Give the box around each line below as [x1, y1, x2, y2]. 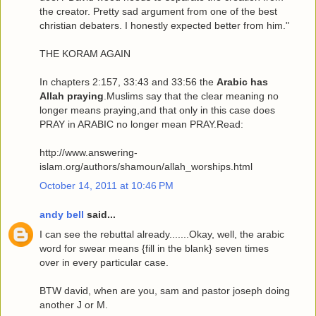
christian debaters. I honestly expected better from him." [39, 19, 289, 31]
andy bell [39, 209, 84, 221]
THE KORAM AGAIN [39, 47, 130, 59]
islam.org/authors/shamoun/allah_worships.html [39, 160, 253, 172]
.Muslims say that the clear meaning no [104, 90, 279, 102]
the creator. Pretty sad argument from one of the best [39, 5, 277, 17]
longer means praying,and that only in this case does [39, 104, 275, 116]
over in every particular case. [39, 256, 169, 268]
